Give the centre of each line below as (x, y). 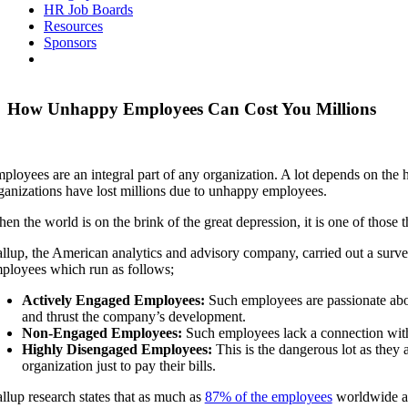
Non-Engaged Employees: (102, 333)
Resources (73, 26)
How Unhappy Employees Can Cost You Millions (192, 108)
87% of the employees (268, 397)
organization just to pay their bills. (118, 366)
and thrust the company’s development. (133, 317)
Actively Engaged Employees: (113, 301)
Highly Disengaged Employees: (117, 350)
